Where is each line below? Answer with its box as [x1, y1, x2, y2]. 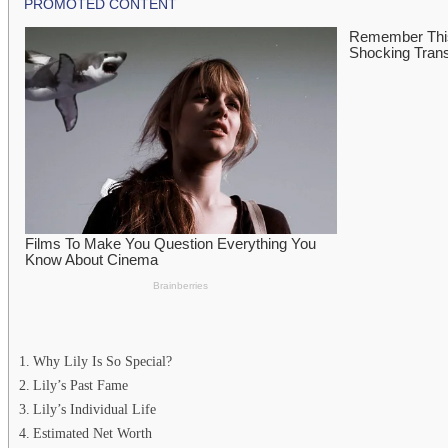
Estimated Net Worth [32, 424, 152, 441]
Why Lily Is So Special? [32, 352, 172, 369]
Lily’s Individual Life [32, 400, 156, 417]
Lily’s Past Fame [32, 376, 128, 393]
